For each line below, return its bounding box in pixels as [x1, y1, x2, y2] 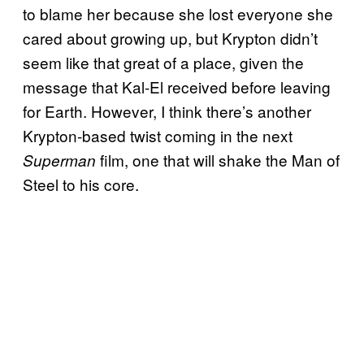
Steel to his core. [23, 172, 139, 195]
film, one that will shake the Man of [96, 148, 340, 171]
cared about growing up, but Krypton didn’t [23, 26, 318, 49]
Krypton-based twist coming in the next [23, 123, 292, 146]
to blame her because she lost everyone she [23, 2, 333, 24]
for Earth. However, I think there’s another [23, 99, 311, 122]
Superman [23, 149, 96, 171]
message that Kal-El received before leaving [23, 75, 331, 97]
